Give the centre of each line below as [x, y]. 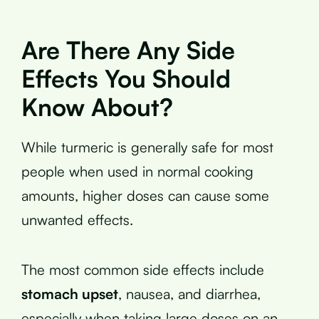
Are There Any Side [128, 49]
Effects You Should [126, 78]
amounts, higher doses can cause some [145, 195]
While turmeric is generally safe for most [147, 147]
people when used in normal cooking [137, 171]
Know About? [97, 106]
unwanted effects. [77, 219]
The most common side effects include [143, 269]
